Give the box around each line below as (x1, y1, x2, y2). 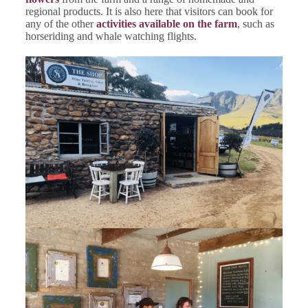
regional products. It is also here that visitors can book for (25, 5, 273, 17)
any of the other (25, 18, 96, 30)
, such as (236, 18, 274, 30)
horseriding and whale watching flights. (25, 30, 197, 42)
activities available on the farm (96, 18, 237, 30)
